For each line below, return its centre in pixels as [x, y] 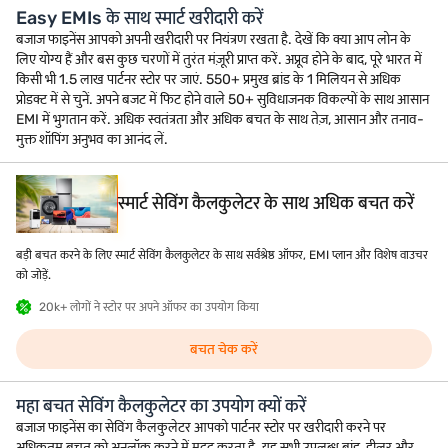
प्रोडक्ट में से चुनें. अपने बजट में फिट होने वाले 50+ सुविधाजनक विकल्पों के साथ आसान [222, 100]
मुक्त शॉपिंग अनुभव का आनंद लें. [92, 140]
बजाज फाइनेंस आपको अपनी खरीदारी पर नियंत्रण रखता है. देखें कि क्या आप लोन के [213, 40]
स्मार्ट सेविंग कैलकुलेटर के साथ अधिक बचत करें [266, 203]
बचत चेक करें [224, 349]
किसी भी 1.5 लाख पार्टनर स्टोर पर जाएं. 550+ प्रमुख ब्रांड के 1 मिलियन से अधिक [208, 80]
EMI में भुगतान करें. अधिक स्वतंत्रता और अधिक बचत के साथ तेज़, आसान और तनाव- [220, 120]
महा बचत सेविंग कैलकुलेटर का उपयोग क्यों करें [161, 406]
